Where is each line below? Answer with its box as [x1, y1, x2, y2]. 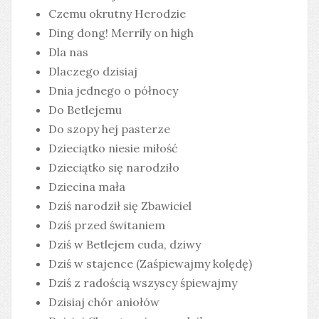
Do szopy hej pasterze [48, 122, 170, 136]
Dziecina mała [48, 179, 125, 194]
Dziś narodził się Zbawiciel [48, 199, 192, 213]
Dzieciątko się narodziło [48, 160, 179, 174]
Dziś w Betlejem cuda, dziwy [48, 237, 201, 251]
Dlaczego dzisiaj [48, 64, 137, 78]
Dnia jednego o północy [48, 83, 178, 98]
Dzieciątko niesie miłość [48, 141, 178, 155]
